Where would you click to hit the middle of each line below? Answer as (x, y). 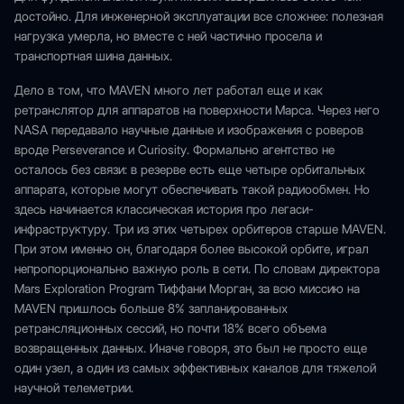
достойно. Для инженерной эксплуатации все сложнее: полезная (199, 16)
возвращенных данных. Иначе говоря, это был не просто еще (191, 348)
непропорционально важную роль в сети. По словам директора (197, 269)
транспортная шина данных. (93, 56)
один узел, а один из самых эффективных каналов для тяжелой (195, 368)
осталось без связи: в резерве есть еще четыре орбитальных (190, 170)
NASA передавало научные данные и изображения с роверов (189, 130)
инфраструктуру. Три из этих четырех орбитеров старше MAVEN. (200, 229)
